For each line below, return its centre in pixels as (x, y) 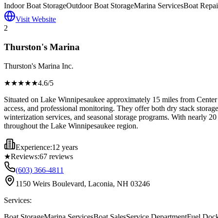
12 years (65, 147)
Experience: (34, 147)
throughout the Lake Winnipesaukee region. (71, 126)
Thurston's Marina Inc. (39, 66)
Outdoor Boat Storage (100, 6)
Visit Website (36, 19)
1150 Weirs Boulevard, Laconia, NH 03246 (83, 183)
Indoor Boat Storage (35, 6)
